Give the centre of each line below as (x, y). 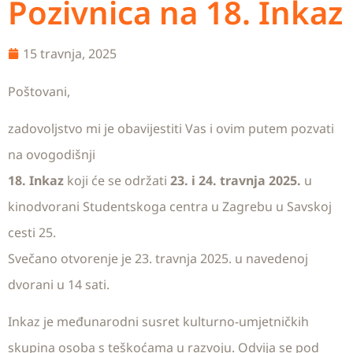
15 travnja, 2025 (70, 53)
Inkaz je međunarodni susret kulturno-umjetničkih (158, 322)
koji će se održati (117, 181)
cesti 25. (32, 233)
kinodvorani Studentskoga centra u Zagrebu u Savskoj (170, 207)
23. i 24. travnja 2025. (236, 181)
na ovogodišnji (52, 155)
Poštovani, (39, 91)
